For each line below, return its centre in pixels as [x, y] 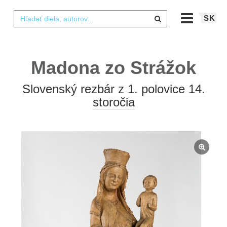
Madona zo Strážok [113, 68]
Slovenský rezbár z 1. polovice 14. [113, 89]
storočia [113, 102]
